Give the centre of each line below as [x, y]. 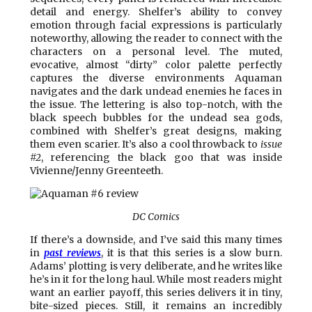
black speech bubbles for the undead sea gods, [156, 117]
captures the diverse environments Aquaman [156, 78]
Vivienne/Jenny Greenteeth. [96, 170]
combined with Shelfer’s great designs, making [156, 131]
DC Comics [156, 216]
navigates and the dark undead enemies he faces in [156, 91]
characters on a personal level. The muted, [156, 51]
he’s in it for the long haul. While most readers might [156, 279]
